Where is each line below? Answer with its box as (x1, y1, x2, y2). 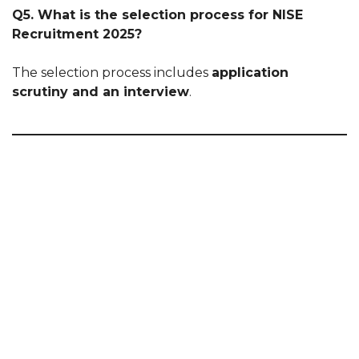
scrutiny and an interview (12, 84, 189, 99)
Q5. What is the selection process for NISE (12, 7, 303, 22)
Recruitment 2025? (12, 26, 142, 42)
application (212, 65, 288, 80)
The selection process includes (12, 65, 212, 80)
